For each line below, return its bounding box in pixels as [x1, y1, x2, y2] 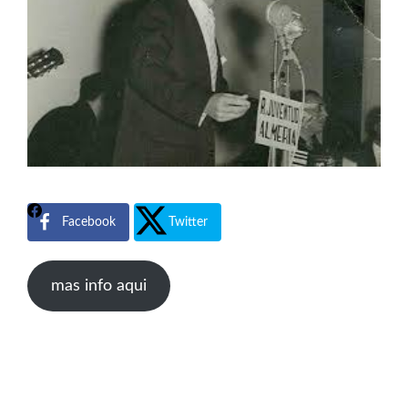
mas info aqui [50, 277, 147, 294]
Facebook [62, 215, 116, 229]
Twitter [168, 215, 208, 229]
